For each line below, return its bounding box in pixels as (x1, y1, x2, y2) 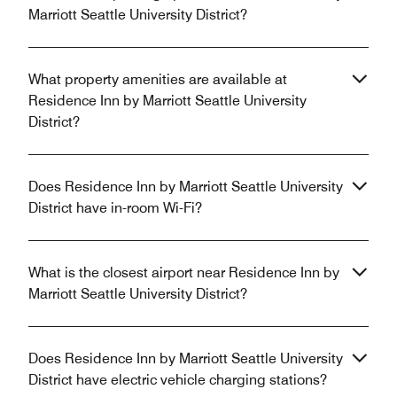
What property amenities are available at (28, 70, 287, 88)
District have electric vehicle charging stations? (28, 370, 327, 388)
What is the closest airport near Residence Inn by (28, 263, 339, 281)
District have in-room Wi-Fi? (28, 198, 202, 216)
